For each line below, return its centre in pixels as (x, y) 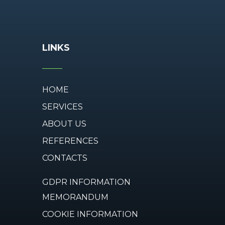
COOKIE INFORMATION (90, 214)
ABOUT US (64, 124)
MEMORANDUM (75, 197)
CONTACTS (65, 158)
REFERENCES (70, 141)
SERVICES (62, 107)
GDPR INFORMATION (86, 182)
